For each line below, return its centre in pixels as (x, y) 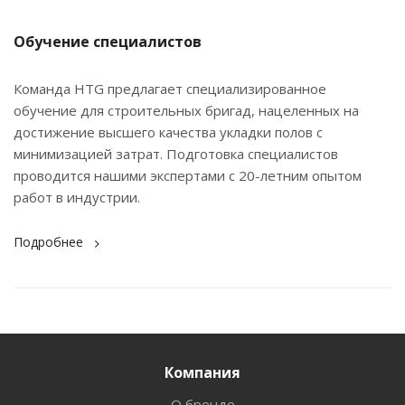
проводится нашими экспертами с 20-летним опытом (188, 175)
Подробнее (48, 241)
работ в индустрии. (79, 197)
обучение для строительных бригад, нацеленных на (186, 110)
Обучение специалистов (108, 41)
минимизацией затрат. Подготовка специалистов (176, 153)
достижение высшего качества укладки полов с (168, 132)
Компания (202, 372)
